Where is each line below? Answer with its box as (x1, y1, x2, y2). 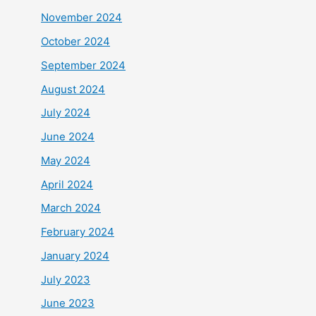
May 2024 (41, 153, 90, 167)
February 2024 (41, 225, 114, 239)
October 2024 (41, 35, 110, 49)
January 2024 (41, 248, 109, 262)
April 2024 (41, 177, 93, 191)
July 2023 (41, 272, 90, 286)
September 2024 (41, 58, 126, 72)
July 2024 (41, 106, 90, 120)
